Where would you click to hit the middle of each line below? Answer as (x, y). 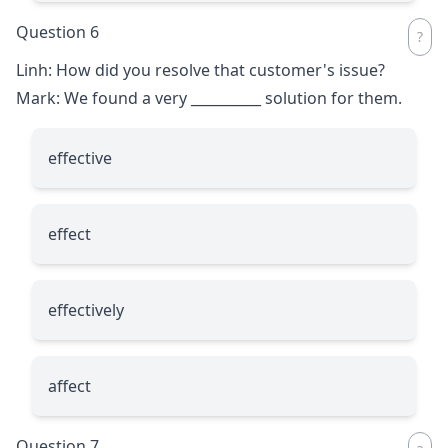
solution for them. (331, 97)
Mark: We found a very (103, 97)
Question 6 (57, 31)
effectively (86, 309)
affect (69, 385)
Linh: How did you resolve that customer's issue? (200, 69)
